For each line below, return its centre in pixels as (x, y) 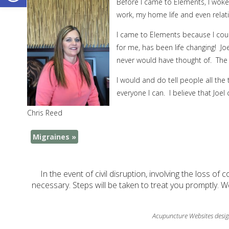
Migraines (52, 137)
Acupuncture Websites (183, 216)
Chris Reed (44, 113)
